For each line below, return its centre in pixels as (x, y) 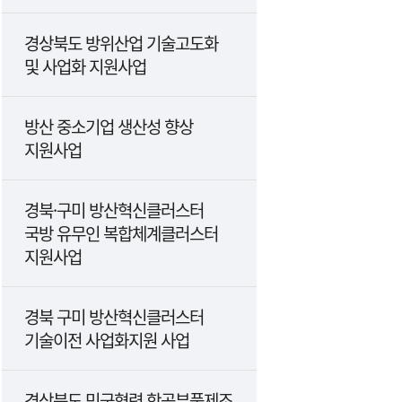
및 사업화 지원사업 (85, 66)
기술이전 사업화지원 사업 (107, 340)
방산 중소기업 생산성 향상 (109, 126)
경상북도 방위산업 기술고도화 (121, 43)
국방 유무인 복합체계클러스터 (121, 233)
